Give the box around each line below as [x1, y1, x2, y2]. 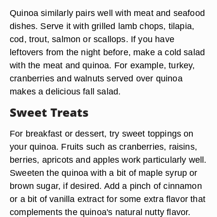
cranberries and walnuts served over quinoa [10, 73, 183, 83]
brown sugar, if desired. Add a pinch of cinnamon [10, 181, 202, 191]
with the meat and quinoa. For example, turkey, [10, 60, 195, 70]
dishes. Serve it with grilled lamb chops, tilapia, [10, 21, 195, 31]
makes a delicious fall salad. [10, 86, 121, 96]
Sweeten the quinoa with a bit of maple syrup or [10, 168, 198, 178]
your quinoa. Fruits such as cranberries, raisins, [10, 141, 198, 152]
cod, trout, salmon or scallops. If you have [10, 34, 174, 44]
